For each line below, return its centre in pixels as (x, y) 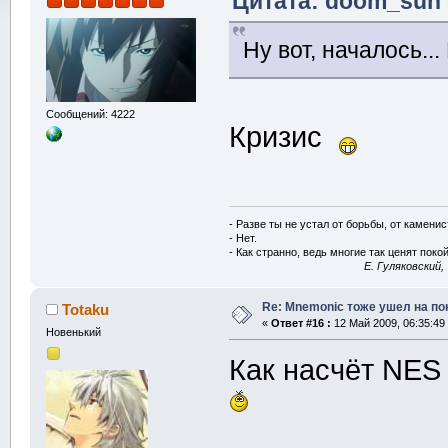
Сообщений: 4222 (90, 114)
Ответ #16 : (300, 323)
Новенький (73, 332)
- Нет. (243, 238)
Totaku (86, 310)
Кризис (284, 136)
